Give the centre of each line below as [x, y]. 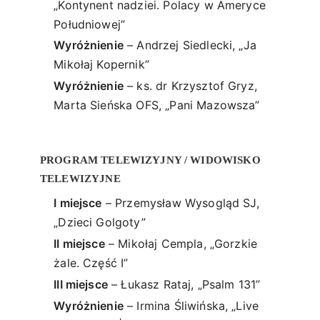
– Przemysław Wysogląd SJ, [180, 202]
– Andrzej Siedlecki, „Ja [190, 45]
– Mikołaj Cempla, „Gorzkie [181, 243]
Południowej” [90, 24]
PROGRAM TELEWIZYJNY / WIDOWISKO [150, 159]
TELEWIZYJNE [80, 178]
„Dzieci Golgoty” [100, 222]
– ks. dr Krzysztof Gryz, [190, 86]
